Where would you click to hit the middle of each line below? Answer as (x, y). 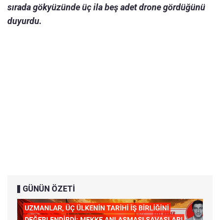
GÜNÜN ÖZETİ (49, 189)
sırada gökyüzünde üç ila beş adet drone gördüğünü (106, 7)
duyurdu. (25, 21)
